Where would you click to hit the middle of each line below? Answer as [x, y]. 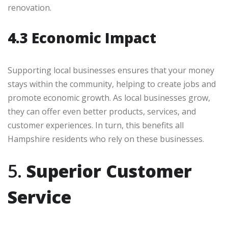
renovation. [30, 8]
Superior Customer [109, 171]
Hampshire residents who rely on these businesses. [106, 139]
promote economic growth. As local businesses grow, [109, 98]
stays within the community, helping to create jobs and [112, 84]
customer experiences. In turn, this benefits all [96, 125]
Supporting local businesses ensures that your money [111, 70]
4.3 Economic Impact [82, 38]
